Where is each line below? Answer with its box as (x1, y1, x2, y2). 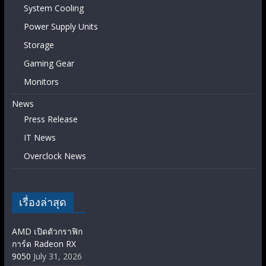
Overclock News (23, 150, 86, 161)
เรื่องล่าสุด (18, 194, 66, 209)
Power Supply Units (23, 20, 98, 32)
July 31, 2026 (33, 250, 82, 262)
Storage (23, 39, 54, 50)
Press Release (23, 113, 78, 125)
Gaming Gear (23, 57, 74, 69)
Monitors (23, 75, 59, 87)
